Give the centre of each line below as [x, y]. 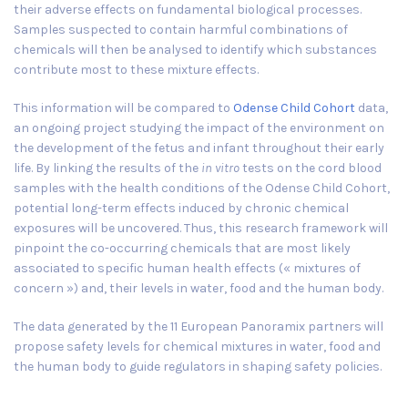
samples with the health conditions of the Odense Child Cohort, [202, 188]
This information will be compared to [123, 107]
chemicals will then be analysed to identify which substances [195, 49]
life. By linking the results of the [107, 168]
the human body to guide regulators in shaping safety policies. [198, 366]
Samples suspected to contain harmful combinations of [181, 29]
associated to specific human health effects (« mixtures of [187, 268]
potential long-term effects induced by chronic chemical [181, 208]
